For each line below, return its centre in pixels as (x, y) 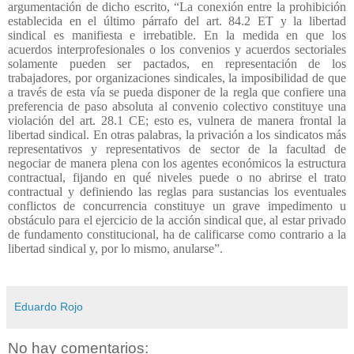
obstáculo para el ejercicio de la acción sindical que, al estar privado (177, 220)
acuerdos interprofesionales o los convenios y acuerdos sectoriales (177, 49)
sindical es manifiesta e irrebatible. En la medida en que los (177, 35)
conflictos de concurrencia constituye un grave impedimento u (177, 205)
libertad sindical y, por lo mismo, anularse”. (115, 248)
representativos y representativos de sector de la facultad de (177, 149)
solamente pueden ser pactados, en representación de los (177, 63)
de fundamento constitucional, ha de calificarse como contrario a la (177, 234)
